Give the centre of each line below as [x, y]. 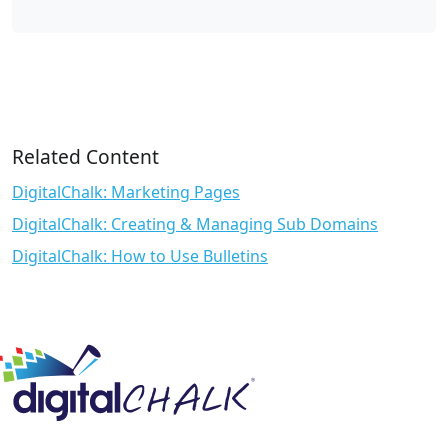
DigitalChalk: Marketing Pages [126, 192]
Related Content [85, 157]
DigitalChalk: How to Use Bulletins [140, 256]
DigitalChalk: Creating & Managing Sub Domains [195, 224]
